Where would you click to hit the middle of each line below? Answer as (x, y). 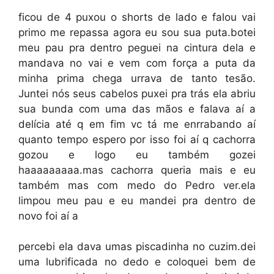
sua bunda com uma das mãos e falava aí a (137, 109)
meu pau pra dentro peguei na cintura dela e (137, 47)
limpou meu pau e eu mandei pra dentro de (137, 200)
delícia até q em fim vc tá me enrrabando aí (137, 124)
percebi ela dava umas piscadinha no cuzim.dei (137, 246)
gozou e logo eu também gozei (137, 154)
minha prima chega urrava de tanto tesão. (137, 78)
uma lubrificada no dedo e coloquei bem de (137, 262)
